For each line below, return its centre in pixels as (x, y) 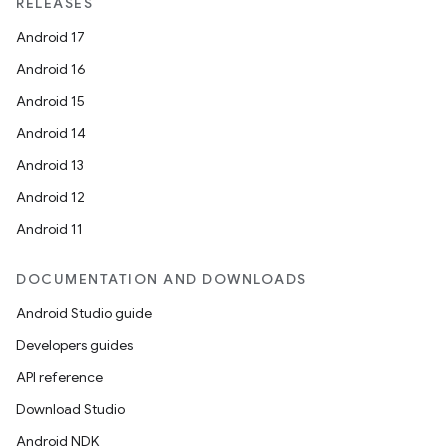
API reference (59, 377)
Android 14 (51, 133)
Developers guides (74, 345)
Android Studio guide (84, 313)
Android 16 (51, 69)
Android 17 (50, 37)
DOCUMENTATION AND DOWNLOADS (161, 279)
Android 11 (49, 229)
